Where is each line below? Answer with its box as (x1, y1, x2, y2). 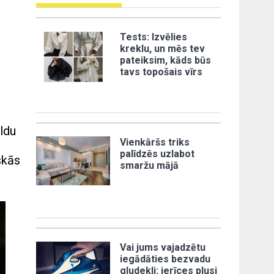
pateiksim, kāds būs (120, 54, 212, 66)
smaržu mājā (120, 159, 179, 171)
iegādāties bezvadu (120, 253, 211, 265)
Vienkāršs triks (120, 136, 190, 148)
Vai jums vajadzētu (120, 241, 206, 253)
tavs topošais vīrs (120, 65, 203, 78)
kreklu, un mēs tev (120, 42, 206, 54)
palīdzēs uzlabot (120, 147, 195, 160)
